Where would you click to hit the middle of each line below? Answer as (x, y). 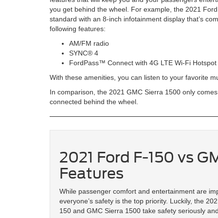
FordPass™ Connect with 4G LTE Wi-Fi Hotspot (143, 63)
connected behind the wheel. (94, 101)
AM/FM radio (89, 43)
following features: (78, 28)
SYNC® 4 (84, 53)
